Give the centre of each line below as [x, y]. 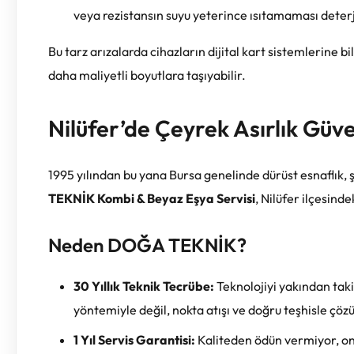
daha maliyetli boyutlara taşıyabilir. [147, 75]
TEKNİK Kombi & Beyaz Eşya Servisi [152, 198]
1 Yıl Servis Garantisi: [134, 339]
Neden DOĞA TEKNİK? [147, 245]
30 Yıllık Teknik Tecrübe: [144, 286]
